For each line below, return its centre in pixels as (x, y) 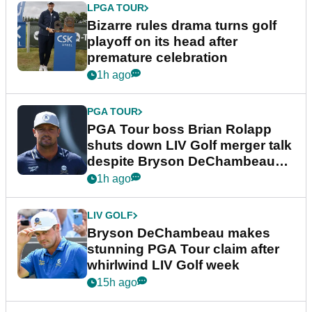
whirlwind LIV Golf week (163, 265)
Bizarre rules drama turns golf (182, 26)
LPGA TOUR (116, 8)
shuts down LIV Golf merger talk (189, 146)
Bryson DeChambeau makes (179, 233)
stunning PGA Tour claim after (183, 249)
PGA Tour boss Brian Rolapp (179, 130)
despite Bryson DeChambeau (181, 162)
